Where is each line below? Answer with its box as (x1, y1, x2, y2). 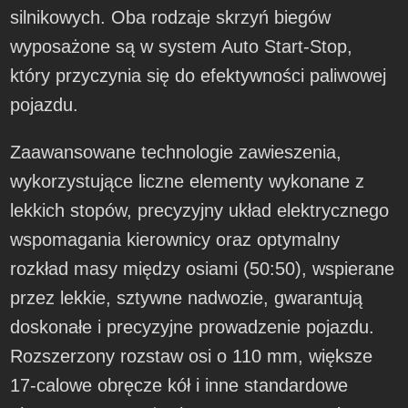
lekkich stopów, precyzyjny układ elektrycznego (10, 200, 390, 221)
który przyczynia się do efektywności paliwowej (10, 66, 387, 87)
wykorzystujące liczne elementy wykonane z (10, 171, 365, 192)
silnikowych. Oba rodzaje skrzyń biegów (10, 7, 331, 28)
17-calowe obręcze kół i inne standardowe (10, 375, 349, 396)
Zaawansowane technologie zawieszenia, (10, 142, 342, 163)
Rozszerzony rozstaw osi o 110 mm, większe (10, 346, 373, 367)
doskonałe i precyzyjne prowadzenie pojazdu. (10, 317, 375, 338)
